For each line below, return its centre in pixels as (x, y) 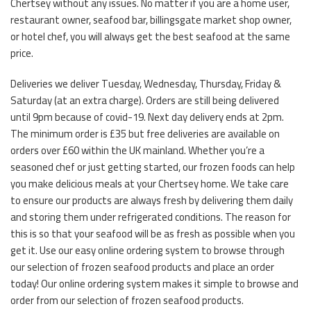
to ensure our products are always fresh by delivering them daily (152, 200)
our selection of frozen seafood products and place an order (142, 267)
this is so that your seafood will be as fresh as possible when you (153, 233)
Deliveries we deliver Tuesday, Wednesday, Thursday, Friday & (146, 83)
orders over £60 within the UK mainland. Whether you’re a (137, 150)
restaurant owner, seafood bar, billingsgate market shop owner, (151, 19)
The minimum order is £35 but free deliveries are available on (145, 133)
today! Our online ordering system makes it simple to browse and (154, 283)
